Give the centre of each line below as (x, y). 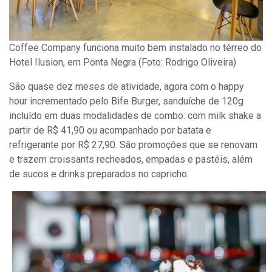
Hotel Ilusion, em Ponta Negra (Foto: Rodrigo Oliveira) (123, 63)
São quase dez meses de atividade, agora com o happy (127, 87)
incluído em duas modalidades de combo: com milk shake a (135, 116)
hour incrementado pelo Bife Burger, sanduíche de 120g (126, 101)
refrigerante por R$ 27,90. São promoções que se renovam (133, 145)
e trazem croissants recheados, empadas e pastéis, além (131, 160)
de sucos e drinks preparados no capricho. (99, 174)
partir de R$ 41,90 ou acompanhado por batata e (110, 131)
